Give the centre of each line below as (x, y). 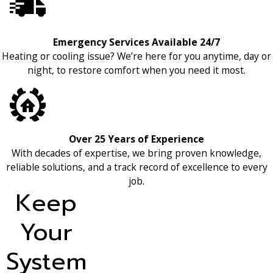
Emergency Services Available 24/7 (136, 42)
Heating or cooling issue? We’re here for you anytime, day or (136, 56)
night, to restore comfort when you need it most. (136, 70)
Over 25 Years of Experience (136, 139)
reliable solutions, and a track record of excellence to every (136, 167)
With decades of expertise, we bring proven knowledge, (136, 153)
